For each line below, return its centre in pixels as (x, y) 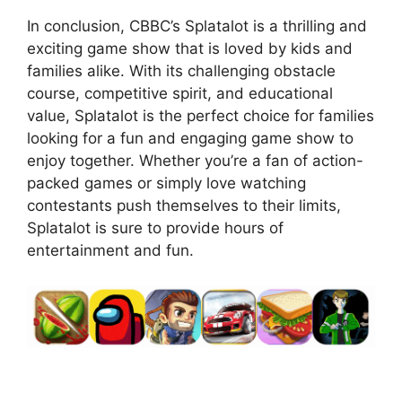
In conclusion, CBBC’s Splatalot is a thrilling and (197, 26)
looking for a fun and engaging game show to (190, 138)
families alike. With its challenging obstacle (181, 71)
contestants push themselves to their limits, (184, 205)
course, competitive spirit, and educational (180, 93)
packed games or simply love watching (166, 183)
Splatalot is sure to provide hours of (155, 228)
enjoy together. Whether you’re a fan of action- (195, 161)
